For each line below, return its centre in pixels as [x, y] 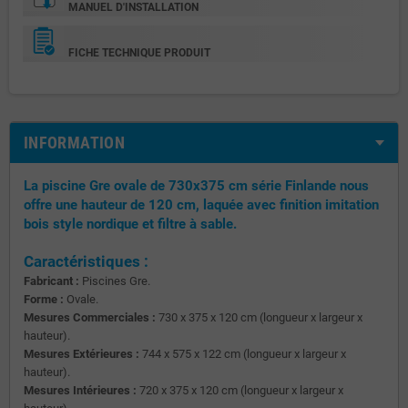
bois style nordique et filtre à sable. [130, 224]
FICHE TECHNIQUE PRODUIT [139, 52]
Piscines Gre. [115, 280]
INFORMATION [74, 142]
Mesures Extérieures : [82, 353]
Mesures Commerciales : [90, 317]
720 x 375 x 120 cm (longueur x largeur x [240, 390]
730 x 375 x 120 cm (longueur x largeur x [259, 317]
